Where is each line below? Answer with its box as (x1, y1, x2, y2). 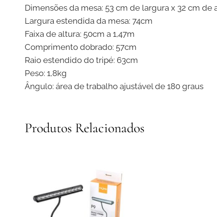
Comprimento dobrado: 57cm (25, 42, 137, 52)
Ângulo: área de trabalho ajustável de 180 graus (25, 81, 203, 92)
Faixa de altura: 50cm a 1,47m (25, 29, 135, 39)
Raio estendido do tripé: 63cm (25, 55, 138, 65)
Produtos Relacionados (25, 120, 144, 137)
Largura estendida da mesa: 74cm (25, 16, 153, 26)
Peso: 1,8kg (25, 68, 67, 78)
